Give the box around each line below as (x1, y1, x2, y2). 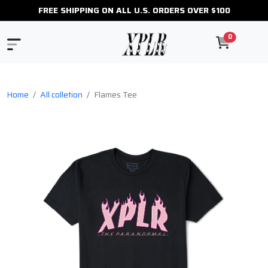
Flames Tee (93, 87, 137, 101)
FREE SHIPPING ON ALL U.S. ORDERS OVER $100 (38, 4, 230, 17)
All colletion (39, 87, 83, 101)
